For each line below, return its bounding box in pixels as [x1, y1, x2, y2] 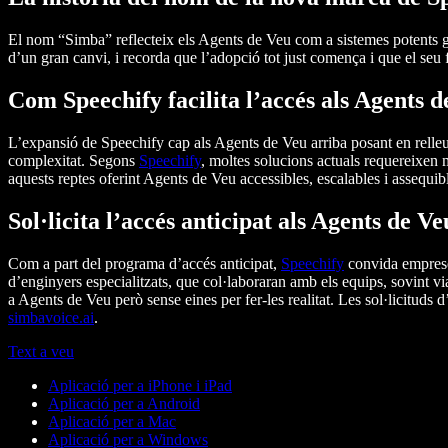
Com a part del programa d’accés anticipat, [8, 254, 281, 272]
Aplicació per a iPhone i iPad [48, 376, 232, 394]
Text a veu [8, 342, 74, 360]
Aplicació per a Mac [48, 412, 176, 430]
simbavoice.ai [8, 308, 94, 326]
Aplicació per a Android [48, 394, 200, 412]
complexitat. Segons [8, 152, 139, 170]
